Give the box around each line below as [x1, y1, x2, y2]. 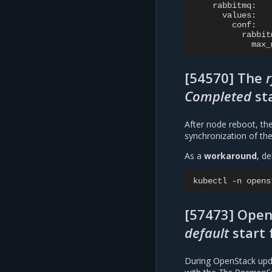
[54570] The [185, 68, 266, 87]
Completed [185, 86, 251, 105]
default [185, 223, 229, 242]
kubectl [193, 175, 227, 186]
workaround [204, 149, 257, 161]
